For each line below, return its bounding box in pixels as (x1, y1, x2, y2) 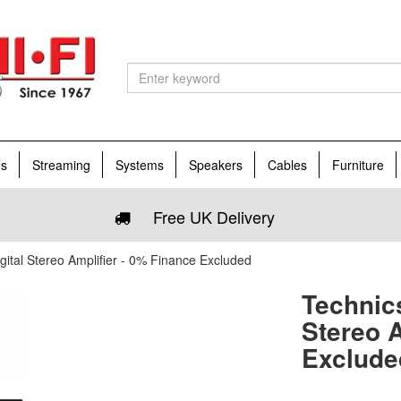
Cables (268, 156, 307, 174)
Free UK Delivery (139, 205, 275, 228)
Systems (115, 156, 164, 174)
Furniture (332, 156, 384, 174)
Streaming (32, 156, 90, 174)
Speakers (189, 156, 243, 174)
